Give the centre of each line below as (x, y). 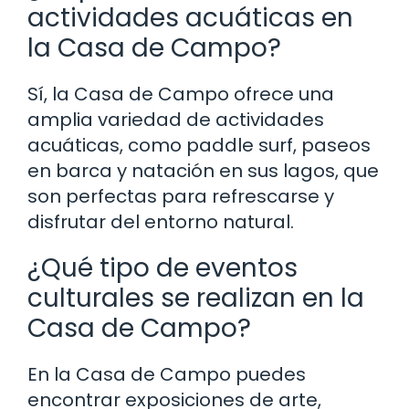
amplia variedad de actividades (176, 119)
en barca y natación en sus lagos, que (203, 170)
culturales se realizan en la (196, 298)
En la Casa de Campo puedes (167, 374)
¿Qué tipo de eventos (163, 267)
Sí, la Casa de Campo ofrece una (181, 94)
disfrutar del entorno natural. (161, 221)
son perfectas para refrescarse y (181, 196)
